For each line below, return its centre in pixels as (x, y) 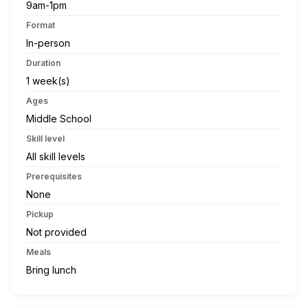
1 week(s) (48, 80)
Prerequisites (54, 176)
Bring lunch (51, 269)
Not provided (56, 232)
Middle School (59, 118)
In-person (48, 43)
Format (41, 25)
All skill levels (56, 156)
